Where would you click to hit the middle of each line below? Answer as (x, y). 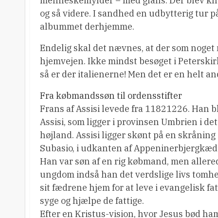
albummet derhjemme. (87, 27)
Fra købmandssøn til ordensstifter (111, 96)
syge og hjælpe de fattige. (92, 201)
